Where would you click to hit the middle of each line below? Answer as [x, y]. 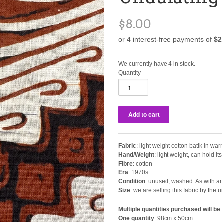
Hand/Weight [136, 155]
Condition [132, 182]
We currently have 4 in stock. [157, 64]
